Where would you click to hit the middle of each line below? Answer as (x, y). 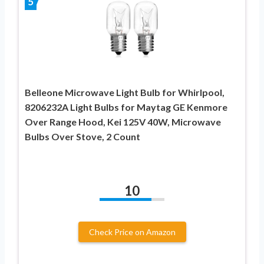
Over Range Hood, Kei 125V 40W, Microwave (123, 121)
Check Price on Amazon (132, 232)
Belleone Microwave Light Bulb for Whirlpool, (125, 92)
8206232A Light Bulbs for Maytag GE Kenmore (126, 107)
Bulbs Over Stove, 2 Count (82, 136)
